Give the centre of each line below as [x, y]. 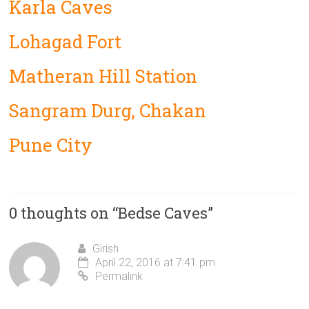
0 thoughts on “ [64, 212]
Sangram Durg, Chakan [108, 110]
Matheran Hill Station [103, 76]
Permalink [119, 276]
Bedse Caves [163, 212]
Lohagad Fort [66, 41]
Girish [106, 248]
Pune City [51, 144]
